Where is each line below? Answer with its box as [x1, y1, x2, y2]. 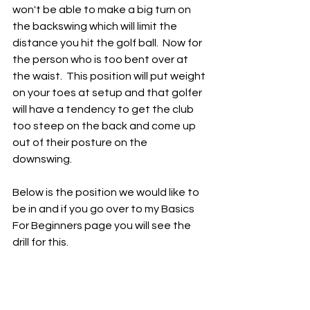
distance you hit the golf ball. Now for [12, 37, 204, 48]
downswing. [12, 154, 76, 165]
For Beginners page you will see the [12, 220, 193, 231]
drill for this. [12, 237, 71, 248]
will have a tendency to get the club [12, 104, 196, 115]
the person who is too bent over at [12, 54, 190, 65]
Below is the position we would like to [12, 187, 201, 198]
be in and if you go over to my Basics [12, 203, 197, 215]
